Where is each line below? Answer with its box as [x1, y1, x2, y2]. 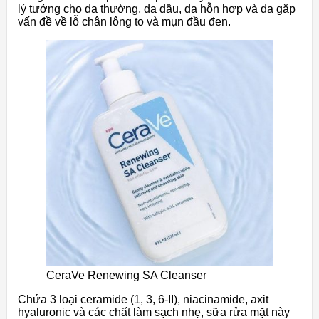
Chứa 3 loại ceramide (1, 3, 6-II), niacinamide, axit [18, 293, 268, 306]
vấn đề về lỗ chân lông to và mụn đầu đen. [18, 16, 231, 28]
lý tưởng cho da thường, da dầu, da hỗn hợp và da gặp [18, 3, 296, 16]
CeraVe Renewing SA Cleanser [46, 269, 206, 282]
